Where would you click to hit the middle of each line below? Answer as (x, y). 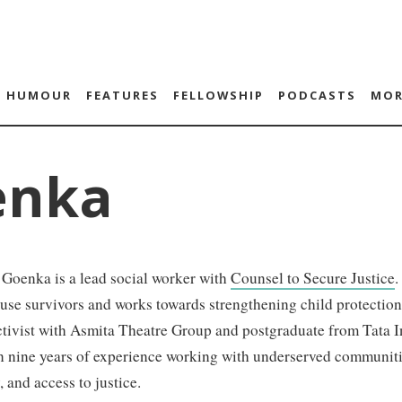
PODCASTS (317, 95)
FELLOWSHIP (218, 95)
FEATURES (122, 95)
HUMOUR (39, 95)
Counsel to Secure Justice (313, 278)
